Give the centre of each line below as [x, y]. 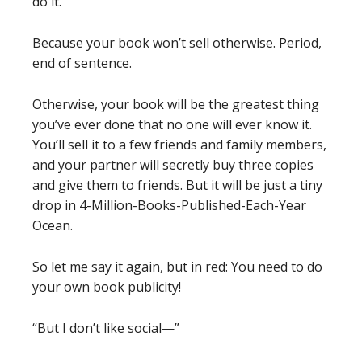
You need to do [277, 266]
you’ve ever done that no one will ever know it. [172, 124]
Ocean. [53, 225]
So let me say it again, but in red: [132, 266]
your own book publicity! [107, 286]
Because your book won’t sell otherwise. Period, [177, 42]
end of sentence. [82, 63]
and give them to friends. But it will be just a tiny [177, 185]
